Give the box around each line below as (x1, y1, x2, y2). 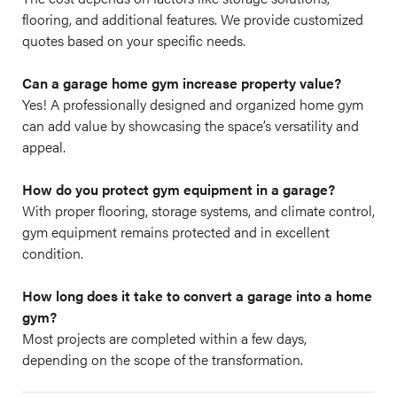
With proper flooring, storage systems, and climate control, (22, 200, 375, 221)
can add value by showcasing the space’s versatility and (22, 115, 359, 136)
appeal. (22, 136, 66, 157)
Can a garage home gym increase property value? (22, 73, 341, 93)
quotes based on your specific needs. (22, 30, 245, 51)
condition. (22, 243, 83, 263)
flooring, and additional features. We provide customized (22, 9, 363, 29)
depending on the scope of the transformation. (22, 349, 303, 370)
